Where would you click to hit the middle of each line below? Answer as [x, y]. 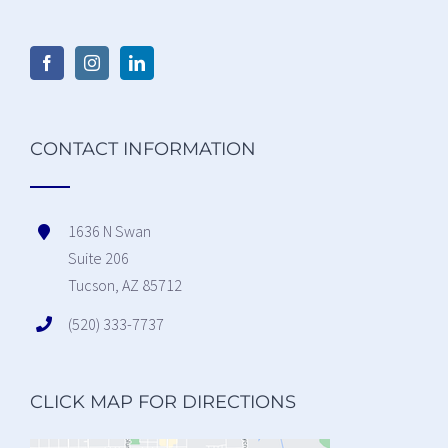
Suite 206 [99, 258]
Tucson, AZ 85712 [125, 285]
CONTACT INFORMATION [143, 149]
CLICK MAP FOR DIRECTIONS [163, 402]
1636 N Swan [110, 231]
